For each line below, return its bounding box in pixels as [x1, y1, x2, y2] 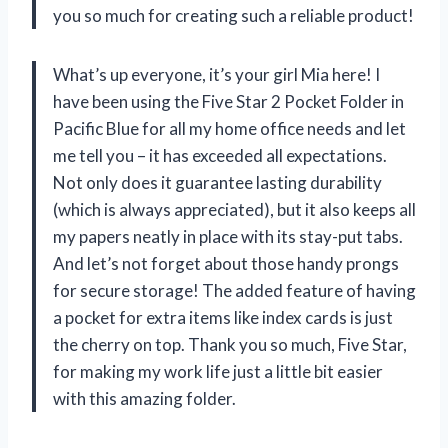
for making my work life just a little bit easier [53, 360, 383, 382]
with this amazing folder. [53, 387, 236, 409]
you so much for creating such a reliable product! [53, 4, 414, 26]
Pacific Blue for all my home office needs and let [53, 117, 406, 139]
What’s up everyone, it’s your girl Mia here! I [53, 63, 380, 85]
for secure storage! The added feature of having [53, 279, 416, 301]
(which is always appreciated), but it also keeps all [53, 198, 416, 220]
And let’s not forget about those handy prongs [53, 252, 399, 274]
